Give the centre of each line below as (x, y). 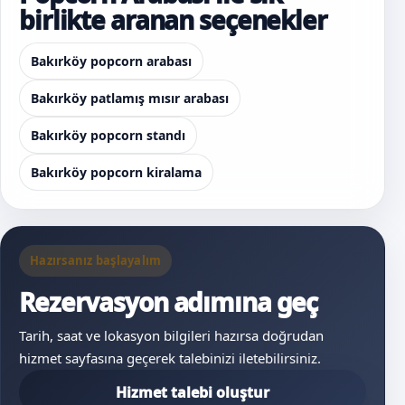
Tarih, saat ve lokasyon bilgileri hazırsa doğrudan (171, 335)
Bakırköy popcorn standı (108, 135)
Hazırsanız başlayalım (96, 260)
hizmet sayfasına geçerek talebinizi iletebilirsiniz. (170, 358)
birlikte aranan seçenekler (173, 19)
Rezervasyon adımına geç (169, 301)
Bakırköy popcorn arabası (111, 61)
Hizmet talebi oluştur (193, 392)
